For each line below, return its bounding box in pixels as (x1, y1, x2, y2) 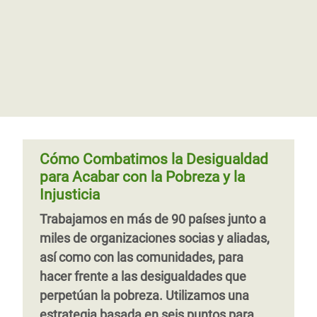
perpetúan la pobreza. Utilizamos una (40, 288, 249, 303)
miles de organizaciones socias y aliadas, (40, 231, 270, 246)
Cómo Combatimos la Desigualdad (40, 151, 268, 168)
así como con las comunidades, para (40, 250, 243, 265)
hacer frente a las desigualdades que (40, 269, 246, 284)
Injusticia (40, 186, 100, 203)
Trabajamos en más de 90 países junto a (40, 212, 266, 226)
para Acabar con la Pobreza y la (40, 168, 245, 185)
